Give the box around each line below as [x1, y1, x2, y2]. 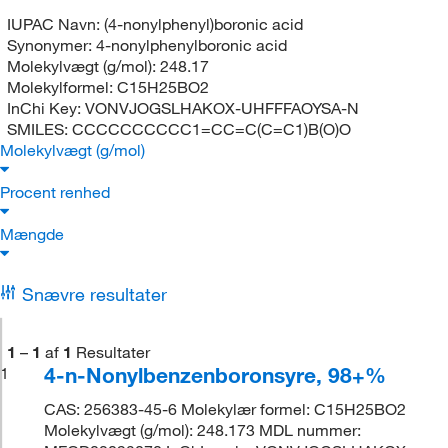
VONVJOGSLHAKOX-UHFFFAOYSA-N [84, 97, 359, 118]
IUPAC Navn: [6, 13, 104, 34]
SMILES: [6, 118, 72, 139]
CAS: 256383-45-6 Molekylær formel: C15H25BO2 [44, 398, 407, 419]
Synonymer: [6, 34, 96, 55]
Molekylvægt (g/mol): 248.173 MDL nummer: [44, 419, 362, 440]
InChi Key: [6, 97, 85, 118]
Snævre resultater [21, 282, 167, 305]
